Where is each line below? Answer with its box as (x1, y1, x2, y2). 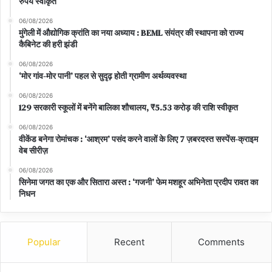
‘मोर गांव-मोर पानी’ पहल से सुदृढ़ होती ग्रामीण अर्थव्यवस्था (19, 70, 186, 83)
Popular (27, 236, 61, 248)
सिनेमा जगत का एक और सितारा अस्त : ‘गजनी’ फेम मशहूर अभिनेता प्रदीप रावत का (19, 176, 258, 189)
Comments (198, 236, 245, 248)
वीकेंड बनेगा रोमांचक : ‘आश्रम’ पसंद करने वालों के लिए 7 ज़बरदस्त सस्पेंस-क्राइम (19, 133, 258, 146)
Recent (114, 236, 144, 248)
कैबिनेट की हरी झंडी (19, 38, 77, 51)
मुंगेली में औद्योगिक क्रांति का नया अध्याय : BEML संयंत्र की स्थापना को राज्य (19, 27, 243, 39)
